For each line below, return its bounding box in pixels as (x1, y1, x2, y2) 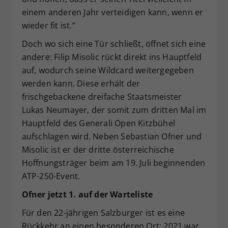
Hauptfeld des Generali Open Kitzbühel (21, 118, 175, 129)
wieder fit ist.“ (21, 20, 75, 32)
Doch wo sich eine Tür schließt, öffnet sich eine (21, 38, 206, 50)
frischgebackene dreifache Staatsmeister (21, 91, 182, 103)
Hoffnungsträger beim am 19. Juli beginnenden (21, 157, 206, 169)
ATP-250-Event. (21, 170, 80, 182)
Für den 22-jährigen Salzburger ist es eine (21, 207, 185, 219)
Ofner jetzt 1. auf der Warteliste (21, 189, 153, 201)
